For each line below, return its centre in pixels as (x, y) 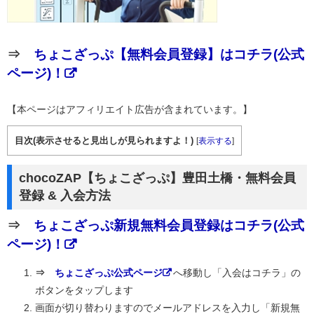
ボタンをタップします (84, 290)
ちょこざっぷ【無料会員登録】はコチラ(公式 (169, 54)
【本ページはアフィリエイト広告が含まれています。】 (130, 109)
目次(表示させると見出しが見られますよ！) (104, 140)
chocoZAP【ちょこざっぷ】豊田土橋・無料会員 (157, 178)
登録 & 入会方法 (65, 195)
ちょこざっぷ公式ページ (109, 272)
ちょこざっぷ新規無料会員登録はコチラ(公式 (169, 225)
